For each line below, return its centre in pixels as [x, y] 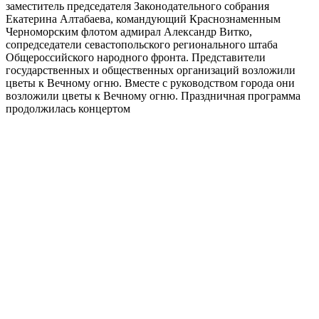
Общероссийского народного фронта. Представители [136, 58]
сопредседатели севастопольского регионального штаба [142, 45]
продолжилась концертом [68, 109]
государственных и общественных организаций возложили [151, 70]
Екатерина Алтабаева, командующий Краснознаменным [143, 19]
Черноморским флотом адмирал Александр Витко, [129, 32]
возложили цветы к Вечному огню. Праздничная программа [153, 96]
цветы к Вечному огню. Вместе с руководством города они [150, 83]
